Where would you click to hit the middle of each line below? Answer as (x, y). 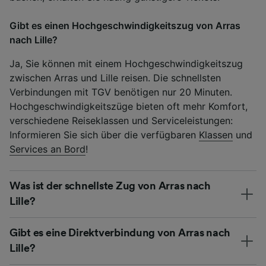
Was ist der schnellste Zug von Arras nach (110, 186)
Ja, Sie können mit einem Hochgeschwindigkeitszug (126, 63)
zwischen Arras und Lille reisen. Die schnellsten (115, 77)
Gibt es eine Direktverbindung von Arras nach (120, 232)
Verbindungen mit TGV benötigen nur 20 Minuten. (121, 92)
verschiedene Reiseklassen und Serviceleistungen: (121, 120)
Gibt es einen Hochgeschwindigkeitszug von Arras (125, 25)
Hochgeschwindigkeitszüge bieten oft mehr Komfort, (129, 106)
